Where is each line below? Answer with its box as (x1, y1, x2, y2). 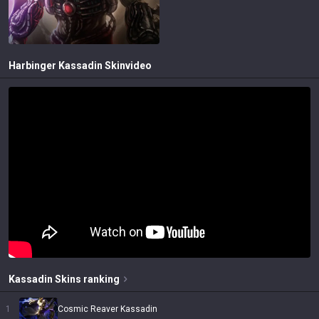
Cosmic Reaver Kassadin (58, 304, 157, 315)
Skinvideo (105, 60, 152, 72)
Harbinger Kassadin (9, 60, 103, 72)
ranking (83, 273, 120, 286)
